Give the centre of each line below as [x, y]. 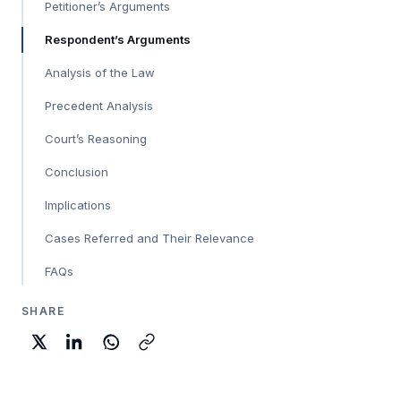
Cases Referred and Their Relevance [149, 238]
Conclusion [77, 171]
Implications [78, 205]
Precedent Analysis [99, 105]
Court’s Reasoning [96, 138]
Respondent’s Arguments [118, 39]
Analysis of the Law [100, 72]
